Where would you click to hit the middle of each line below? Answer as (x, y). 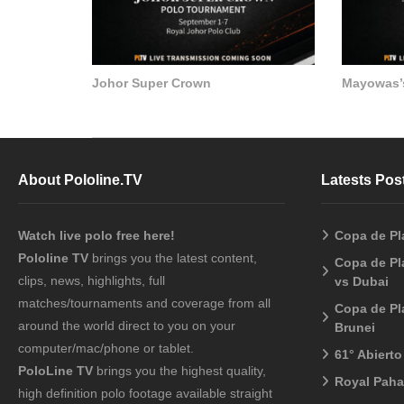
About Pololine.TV (80, 180)
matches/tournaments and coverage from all (144, 303)
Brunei (355, 328)
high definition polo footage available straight (145, 394)
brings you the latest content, (173, 258)
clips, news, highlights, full (92, 281)
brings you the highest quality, (179, 371)
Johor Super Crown (151, 83)
